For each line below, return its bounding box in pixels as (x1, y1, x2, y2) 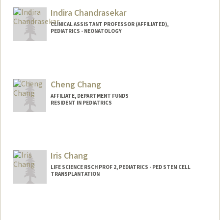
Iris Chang (50, 150, 88, 162)
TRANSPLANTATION (50, 170, 100, 178)
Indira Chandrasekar (50, 6, 126, 18)
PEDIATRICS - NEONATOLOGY (50, 27, 122, 34)
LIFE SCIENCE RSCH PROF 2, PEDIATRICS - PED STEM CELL (50, 164, 191, 171)
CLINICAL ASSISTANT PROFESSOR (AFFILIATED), (50, 20, 168, 27)
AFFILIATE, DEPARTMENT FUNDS (50, 92, 129, 99)
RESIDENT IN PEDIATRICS (50, 99, 112, 106)
